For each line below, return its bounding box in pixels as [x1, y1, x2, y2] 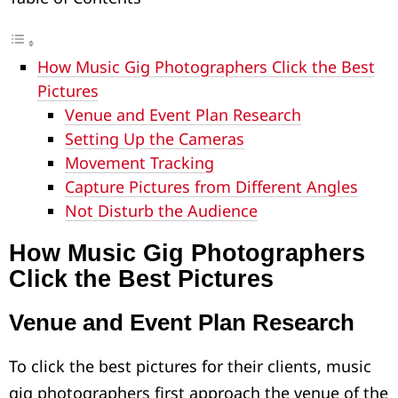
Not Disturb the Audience [65, 200, 258, 222]
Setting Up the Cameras [65, 128, 244, 150]
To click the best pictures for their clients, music [9, 355, 371, 378]
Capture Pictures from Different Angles [65, 176, 358, 198]
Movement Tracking [65, 152, 214, 174]
